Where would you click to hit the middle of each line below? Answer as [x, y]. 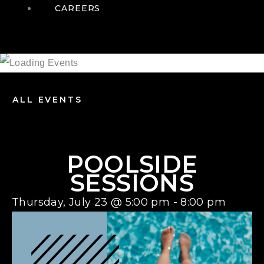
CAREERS [78, 8]
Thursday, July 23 [60, 202]
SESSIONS [132, 183]
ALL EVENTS [47, 100]
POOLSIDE [132, 164]
